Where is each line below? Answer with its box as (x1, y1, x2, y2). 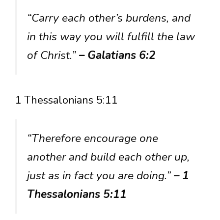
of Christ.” (27, 48, 79, 63)
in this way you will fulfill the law (27, 29, 195, 45)
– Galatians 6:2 (79, 48, 156, 63)
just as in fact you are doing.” (27, 168, 174, 184)
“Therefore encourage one (27, 131, 158, 146)
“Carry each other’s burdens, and (27, 10, 191, 26)
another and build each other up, (27, 149, 190, 165)
